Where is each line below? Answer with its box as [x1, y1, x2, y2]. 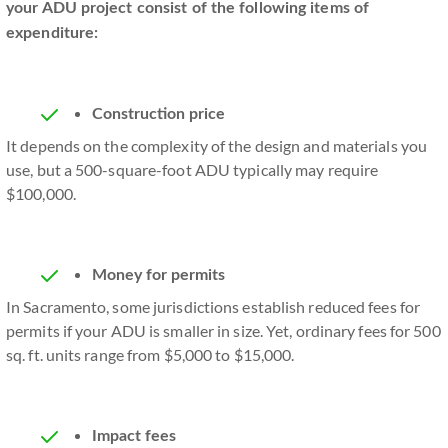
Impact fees [92, 428, 176, 444]
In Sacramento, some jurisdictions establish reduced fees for [6, 297, 421, 316]
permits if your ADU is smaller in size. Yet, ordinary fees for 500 [6, 321, 441, 340]
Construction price [92, 106, 225, 122]
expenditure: [6, 25, 99, 41]
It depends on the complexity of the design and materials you [6, 136, 428, 155]
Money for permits [92, 267, 225, 283]
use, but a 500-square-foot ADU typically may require [6, 160, 379, 179]
